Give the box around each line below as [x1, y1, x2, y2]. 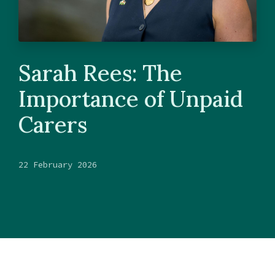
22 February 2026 [18, 158, 97, 170]
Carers [18, 110, 87, 139]
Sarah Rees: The [18, 58, 182, 87]
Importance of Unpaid [18, 84, 243, 113]
